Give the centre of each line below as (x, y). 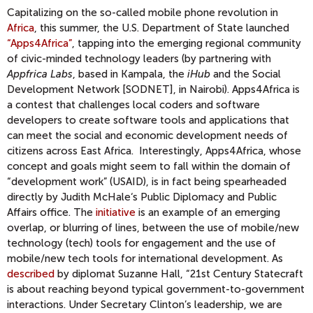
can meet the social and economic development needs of (147, 136)
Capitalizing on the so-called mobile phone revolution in (143, 13)
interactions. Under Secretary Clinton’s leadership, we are (145, 305)
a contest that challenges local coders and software (133, 105)
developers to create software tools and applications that (148, 120)
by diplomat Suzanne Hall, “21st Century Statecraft (179, 274)
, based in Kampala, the (130, 74)
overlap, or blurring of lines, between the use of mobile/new (153, 228)
